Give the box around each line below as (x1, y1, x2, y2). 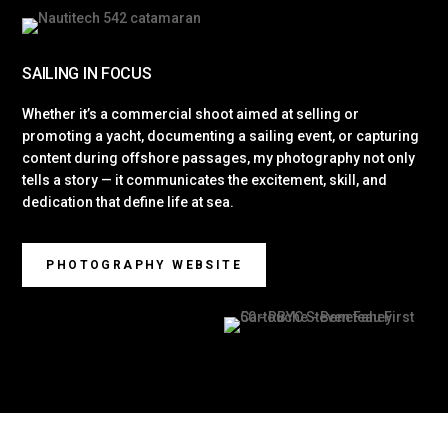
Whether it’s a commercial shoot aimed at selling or (22, 106, 360, 122)
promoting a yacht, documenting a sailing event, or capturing (22, 128, 420, 144)
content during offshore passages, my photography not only (22, 150, 416, 166)
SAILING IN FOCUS (22, 64, 152, 83)
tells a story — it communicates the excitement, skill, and (22, 172, 388, 188)
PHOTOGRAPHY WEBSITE (46, 258, 243, 272)
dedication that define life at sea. (22, 194, 235, 210)
